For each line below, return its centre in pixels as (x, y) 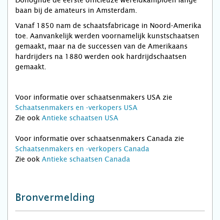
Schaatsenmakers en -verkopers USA (76, 108)
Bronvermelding (55, 198)
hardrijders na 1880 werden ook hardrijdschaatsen (101, 57)
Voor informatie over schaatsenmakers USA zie (94, 97)
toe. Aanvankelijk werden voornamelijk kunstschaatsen (107, 36)
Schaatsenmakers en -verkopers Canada (82, 149)
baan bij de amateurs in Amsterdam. (76, 11)
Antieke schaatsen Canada (86, 159)
